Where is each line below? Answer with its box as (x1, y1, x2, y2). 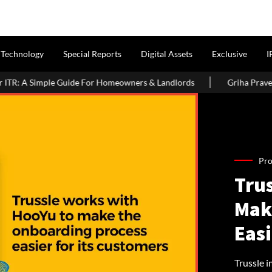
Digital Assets (141, 49, 192, 59)
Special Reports (63, 49, 121, 59)
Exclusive (212, 49, 247, 59)
